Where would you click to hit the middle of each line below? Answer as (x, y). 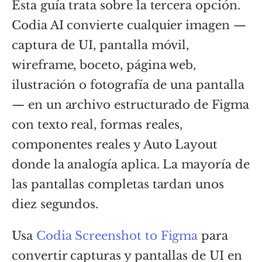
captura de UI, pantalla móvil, (101, 45)
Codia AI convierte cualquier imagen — (129, 25)
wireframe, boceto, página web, (104, 65)
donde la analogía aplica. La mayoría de (131, 164)
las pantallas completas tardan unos (118, 184)
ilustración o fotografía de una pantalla (128, 85)
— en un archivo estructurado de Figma (130, 104)
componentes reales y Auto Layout (115, 144)
